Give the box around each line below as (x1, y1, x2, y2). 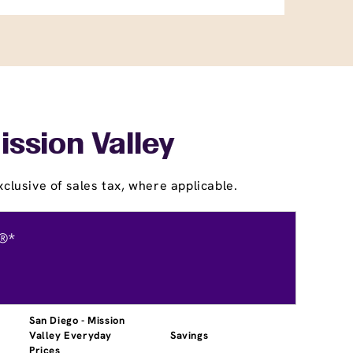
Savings (170, 328, 209, 342)
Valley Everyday (29, 328, 112, 342)
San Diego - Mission (29, 313, 125, 327)
